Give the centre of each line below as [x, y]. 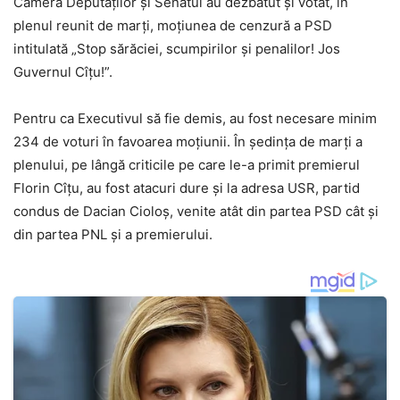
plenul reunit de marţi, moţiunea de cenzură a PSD [173, 26]
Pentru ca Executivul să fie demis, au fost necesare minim [195, 119]
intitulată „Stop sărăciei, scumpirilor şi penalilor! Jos [177, 49]
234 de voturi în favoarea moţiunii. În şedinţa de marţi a [188, 142]
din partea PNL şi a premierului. [115, 235]
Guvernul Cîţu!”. [63, 72]
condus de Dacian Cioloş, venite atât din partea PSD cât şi [196, 212]
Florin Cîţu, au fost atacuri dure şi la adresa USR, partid [187, 188]
